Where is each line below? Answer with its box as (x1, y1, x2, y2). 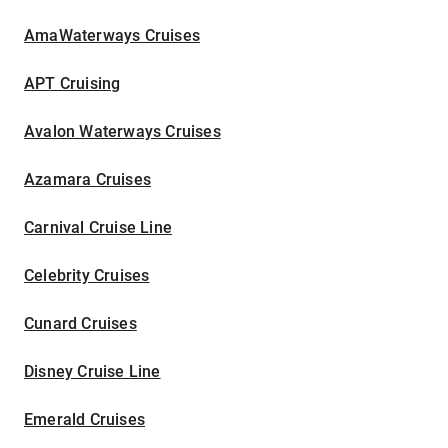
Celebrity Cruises (24, 266, 150, 286)
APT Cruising (24, 74, 121, 94)
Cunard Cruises (24, 314, 137, 334)
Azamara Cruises (24, 170, 151, 190)
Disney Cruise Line (24, 362, 161, 382)
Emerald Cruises (24, 410, 145, 430)
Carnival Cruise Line (24, 218, 172, 238)
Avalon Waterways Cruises (24, 122, 221, 142)
